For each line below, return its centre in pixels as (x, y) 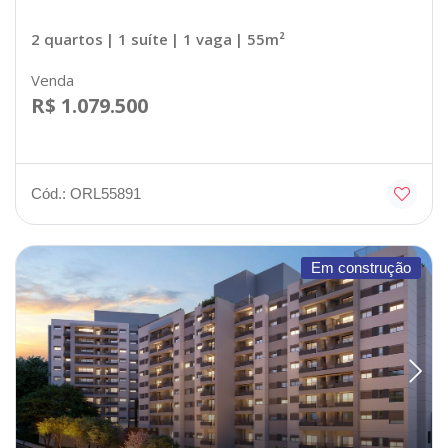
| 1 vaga (201, 38)
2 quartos (67, 38)
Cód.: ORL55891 (86, 193)
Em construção (361, 267)
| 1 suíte (137, 38)
